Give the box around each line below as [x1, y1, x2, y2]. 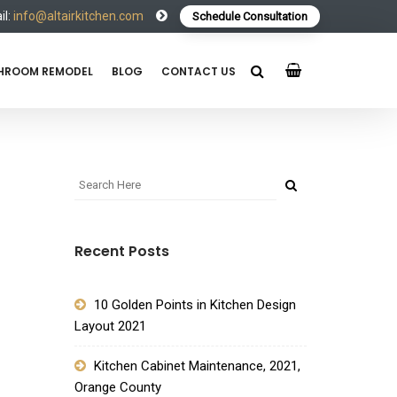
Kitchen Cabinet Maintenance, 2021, [93, 358, 300, 374]
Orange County [74, 379, 161, 395]
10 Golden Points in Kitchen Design [93, 297, 296, 313]
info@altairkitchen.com [11, 9, 144, 23]
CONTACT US [161, 64, 236, 79]
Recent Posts [74, 241, 169, 261]
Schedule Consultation [192, 10, 307, 23]
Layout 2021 [74, 318, 146, 334]
